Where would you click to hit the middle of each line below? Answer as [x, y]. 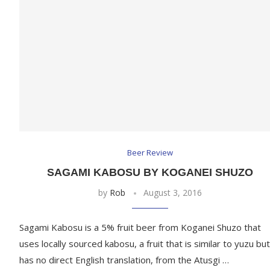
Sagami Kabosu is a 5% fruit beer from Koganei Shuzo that [140, 228]
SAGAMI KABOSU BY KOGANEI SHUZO [150, 173]
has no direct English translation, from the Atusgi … [124, 260]
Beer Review [150, 153]
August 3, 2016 [172, 193]
